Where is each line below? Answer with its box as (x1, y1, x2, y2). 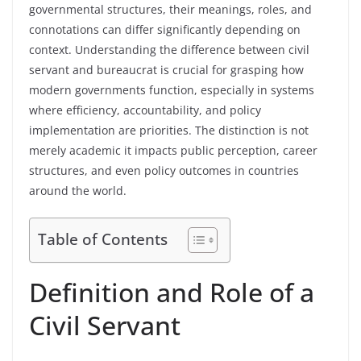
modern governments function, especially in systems (29, 82, 314, 98)
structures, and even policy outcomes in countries (29, 163, 299, 178)
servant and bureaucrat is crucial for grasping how (29, 62, 304, 77)
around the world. (29, 183, 127, 198)
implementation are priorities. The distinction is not (29, 122, 309, 138)
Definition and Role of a (29, 275, 314, 309)
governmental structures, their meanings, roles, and (29, 2, 312, 17)
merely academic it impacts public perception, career (29, 143, 317, 158)
